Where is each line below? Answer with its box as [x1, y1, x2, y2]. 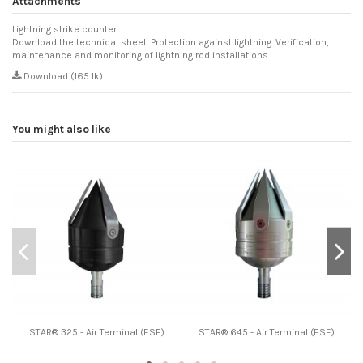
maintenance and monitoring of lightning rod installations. [12, 49, 270, 62]
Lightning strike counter [12, 23, 117, 36]
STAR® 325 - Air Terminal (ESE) [29, 327, 164, 339]
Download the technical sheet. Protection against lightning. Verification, [12, 36, 329, 49]
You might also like [12, 122, 111, 135]
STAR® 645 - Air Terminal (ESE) [198, 327, 335, 339]
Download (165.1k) [21, 70, 103, 82]
